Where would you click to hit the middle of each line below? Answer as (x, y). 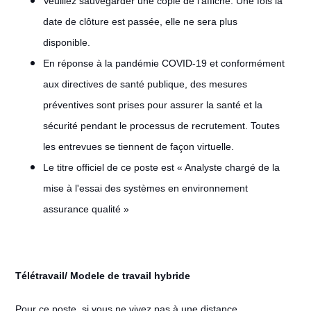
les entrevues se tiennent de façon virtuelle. (138, 146)
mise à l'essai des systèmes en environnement (145, 188)
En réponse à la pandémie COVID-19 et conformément (163, 63)
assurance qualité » (86, 209)
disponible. (66, 42)
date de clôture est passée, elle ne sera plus (140, 22)
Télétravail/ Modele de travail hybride (102, 276)
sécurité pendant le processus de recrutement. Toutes (161, 126)
